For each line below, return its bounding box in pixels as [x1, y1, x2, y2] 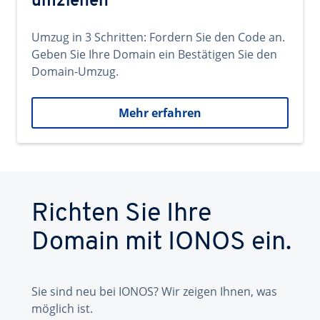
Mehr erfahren [119, 105, 201, 121]
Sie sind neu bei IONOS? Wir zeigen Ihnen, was [31, 284, 277, 299]
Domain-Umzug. [31, 64, 119, 79]
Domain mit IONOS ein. [31, 230, 291, 256]
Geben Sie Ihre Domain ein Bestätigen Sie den [31, 46, 277, 62]
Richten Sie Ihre [31, 201, 211, 227]
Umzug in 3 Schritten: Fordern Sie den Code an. [31, 29, 285, 45]
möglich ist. [31, 301, 93, 316]
